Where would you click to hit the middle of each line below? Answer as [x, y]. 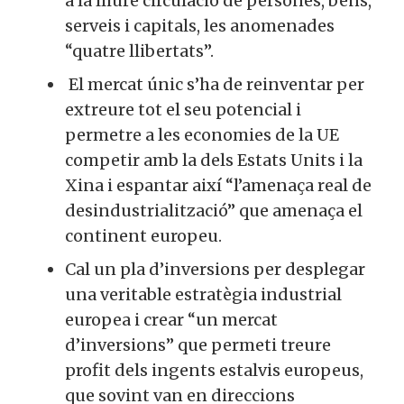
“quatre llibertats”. [139, 50]
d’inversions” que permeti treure [198, 344]
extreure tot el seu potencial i [183, 109]
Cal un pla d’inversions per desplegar [215, 269]
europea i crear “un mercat [171, 319]
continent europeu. [143, 235]
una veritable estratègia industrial [203, 294]
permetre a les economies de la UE [202, 134]
